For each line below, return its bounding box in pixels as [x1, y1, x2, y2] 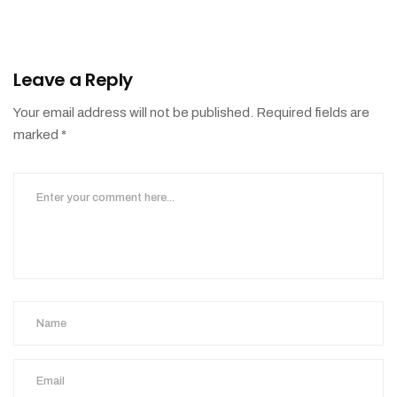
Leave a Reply [13, 67, 133, 93]
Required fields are [256, 105, 370, 121]
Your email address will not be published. [13, 105, 253, 121]
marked [13, 128, 61, 143]
